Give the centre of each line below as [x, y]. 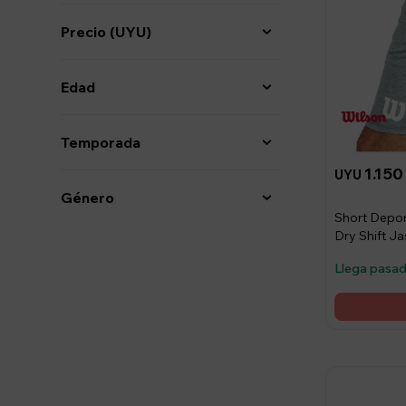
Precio [86, 32]
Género [88, 198]
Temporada [101, 142]
